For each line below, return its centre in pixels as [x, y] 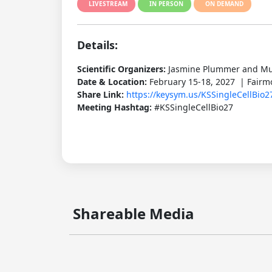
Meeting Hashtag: [116, 107]
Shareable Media [132, 213]
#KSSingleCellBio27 [194, 107]
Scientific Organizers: [123, 69]
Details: [97, 45]
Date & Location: [113, 82]
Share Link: [102, 94]
